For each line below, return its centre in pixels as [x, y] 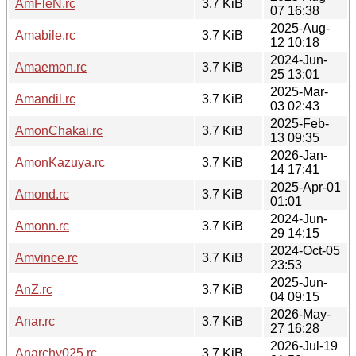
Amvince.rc [46, 257]
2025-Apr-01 [306, 187]
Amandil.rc [45, 99]
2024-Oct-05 [305, 250]
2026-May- [300, 314]
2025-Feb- [300, 123]
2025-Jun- [299, 282]
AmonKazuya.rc [60, 162]
